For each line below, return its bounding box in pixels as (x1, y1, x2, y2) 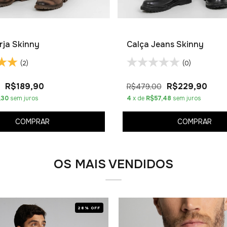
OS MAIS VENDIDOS (54, 157, 173, 172)
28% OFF (78, 205, 101, 211)
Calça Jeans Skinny (126, 39, 204, 50)
